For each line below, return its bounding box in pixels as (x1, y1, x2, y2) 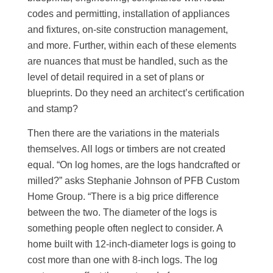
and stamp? (27, 104, 79, 115)
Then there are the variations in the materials (27, 127, 220, 138)
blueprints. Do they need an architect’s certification (27, 88, 245, 99)
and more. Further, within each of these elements (27, 40, 237, 51)
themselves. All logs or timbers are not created (27, 143, 226, 154)
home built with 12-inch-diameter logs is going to (27, 238, 236, 249)
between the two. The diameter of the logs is (27, 207, 218, 218)
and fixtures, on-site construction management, (27, 24, 229, 35)
